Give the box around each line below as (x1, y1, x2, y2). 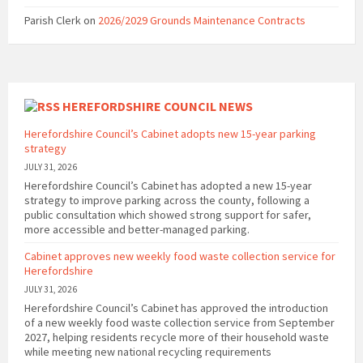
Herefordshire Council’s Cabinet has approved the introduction (24, 301, 328, 316)
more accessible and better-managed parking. (24, 222, 250, 237)
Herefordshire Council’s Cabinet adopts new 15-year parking (24, 126, 316, 142)
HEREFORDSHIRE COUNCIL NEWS (62, 98, 253, 115)
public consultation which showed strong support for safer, (24, 207, 311, 223)
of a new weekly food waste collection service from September (24, 315, 335, 331)
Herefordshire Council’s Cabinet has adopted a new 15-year (24, 178, 312, 194)
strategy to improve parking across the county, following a (24, 193, 310, 208)
